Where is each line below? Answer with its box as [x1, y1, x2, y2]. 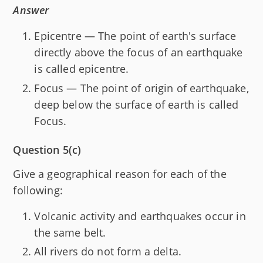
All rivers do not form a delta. [34, 244, 182, 259]
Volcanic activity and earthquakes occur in [34, 208, 246, 223]
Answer [13, 3, 49, 18]
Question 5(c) [13, 142, 82, 157]
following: [13, 183, 63, 197]
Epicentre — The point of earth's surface [34, 29, 237, 43]
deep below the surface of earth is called [34, 97, 239, 112]
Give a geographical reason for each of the [13, 166, 227, 181]
